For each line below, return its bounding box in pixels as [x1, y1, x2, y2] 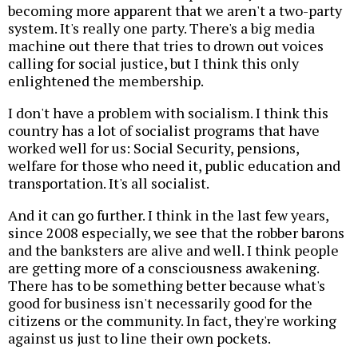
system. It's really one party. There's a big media [8, 18, 315, 38]
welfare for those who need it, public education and [8, 156, 340, 176]
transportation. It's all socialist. [8, 173, 209, 193]
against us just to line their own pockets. [8, 328, 271, 348]
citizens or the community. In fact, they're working [8, 311, 336, 331]
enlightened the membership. [8, 71, 204, 91]
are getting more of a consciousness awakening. [8, 258, 319, 278]
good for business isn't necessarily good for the [8, 293, 312, 313]
